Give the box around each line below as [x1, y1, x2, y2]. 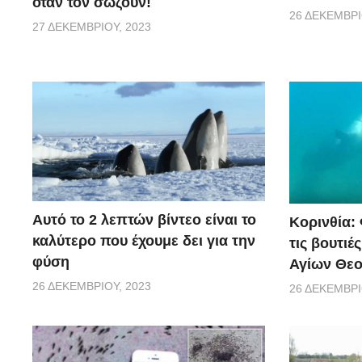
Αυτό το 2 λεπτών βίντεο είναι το [32, 212, 256, 229]
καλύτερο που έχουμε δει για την [32, 233, 255, 250]
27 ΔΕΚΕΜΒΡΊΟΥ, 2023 [32, 19, 151, 33]
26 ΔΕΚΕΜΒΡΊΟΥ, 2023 [32, 280, 151, 293]
